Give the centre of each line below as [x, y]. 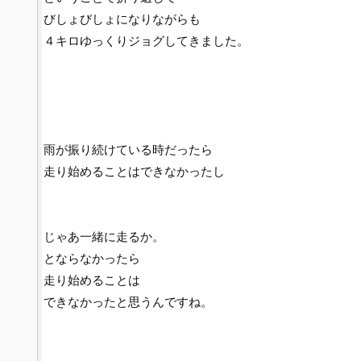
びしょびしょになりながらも [122, 19]
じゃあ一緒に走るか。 [104, 237]
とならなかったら [91, 258]
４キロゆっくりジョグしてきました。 [146, 41]
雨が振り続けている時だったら [128, 149]
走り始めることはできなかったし [134, 171]
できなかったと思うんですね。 [128, 302]
